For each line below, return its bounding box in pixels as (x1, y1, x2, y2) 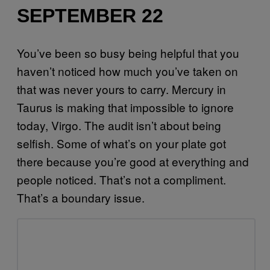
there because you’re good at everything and (17, 153, 249, 170)
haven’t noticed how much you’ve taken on (17, 63, 238, 80)
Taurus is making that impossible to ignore (17, 99, 234, 116)
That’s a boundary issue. (17, 189, 145, 206)
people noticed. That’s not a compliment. (17, 171, 226, 188)
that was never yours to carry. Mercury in (17, 81, 226, 98)
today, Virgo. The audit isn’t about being (17, 117, 221, 134)
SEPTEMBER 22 (17, 4, 163, 27)
